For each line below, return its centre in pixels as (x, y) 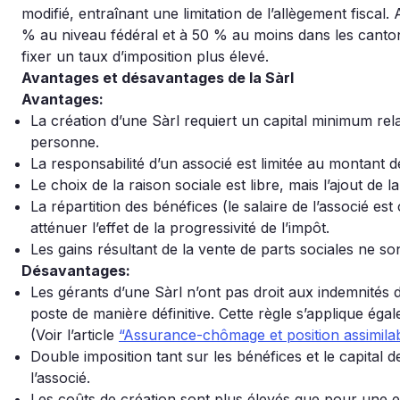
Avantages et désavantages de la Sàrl (158, 78)
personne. (65, 142)
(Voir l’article (75, 335)
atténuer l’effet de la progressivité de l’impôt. (180, 228)
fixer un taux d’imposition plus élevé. (145, 56)
